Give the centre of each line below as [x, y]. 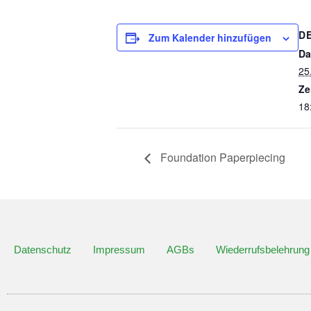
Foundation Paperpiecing [221, 157]
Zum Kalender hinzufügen [210, 37]
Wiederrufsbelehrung [263, 249]
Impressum [119, 249]
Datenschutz [43, 249]
